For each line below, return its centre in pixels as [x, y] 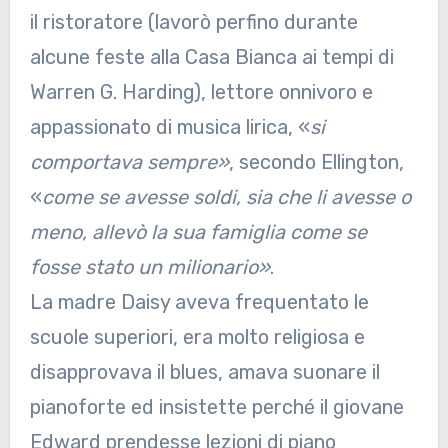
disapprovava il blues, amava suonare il [204, 372]
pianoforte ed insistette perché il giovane [216, 407]
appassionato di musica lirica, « [169, 127]
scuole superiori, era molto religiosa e [197, 337]
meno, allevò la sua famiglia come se [198, 232]
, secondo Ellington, [316, 162]
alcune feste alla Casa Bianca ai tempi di [211, 57]
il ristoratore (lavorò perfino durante [193, 22]
